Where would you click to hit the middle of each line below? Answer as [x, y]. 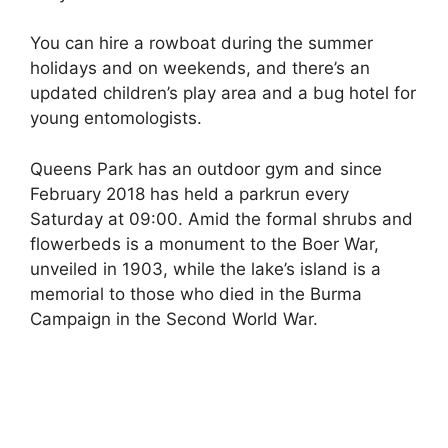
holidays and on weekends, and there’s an [200, 68]
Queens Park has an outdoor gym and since [206, 168]
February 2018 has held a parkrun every [189, 193]
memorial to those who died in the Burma [196, 293]
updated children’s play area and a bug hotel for [223, 93]
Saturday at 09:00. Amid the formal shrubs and [221, 218]
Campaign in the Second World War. [174, 318]
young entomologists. [116, 118]
